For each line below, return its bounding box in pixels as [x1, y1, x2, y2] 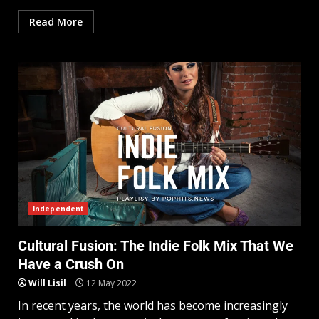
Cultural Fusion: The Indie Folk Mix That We [18, 237, 293, 255]
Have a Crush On [18, 256, 124, 273]
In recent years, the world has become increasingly [18, 298, 288, 314]
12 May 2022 [84, 277, 137, 290]
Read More [29, 15, 83, 29]
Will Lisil [28, 277, 66, 290]
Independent [33, 204, 85, 214]
